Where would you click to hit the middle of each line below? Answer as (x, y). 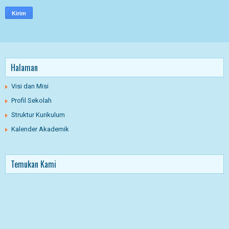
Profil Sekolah (31, 100)
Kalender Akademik (40, 129)
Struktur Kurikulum (38, 114)
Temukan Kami (33, 164)
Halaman (24, 67)
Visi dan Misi (30, 86)
